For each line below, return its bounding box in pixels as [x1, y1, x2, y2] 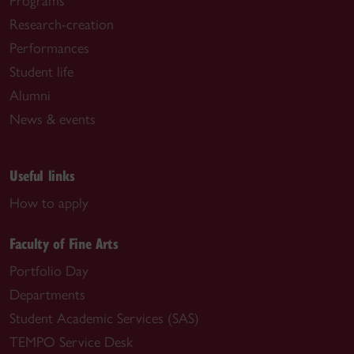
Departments [9, 285, 85, 303]
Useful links [9, 164, 75, 185]
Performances [9, 39, 89, 57]
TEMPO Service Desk [9, 333, 133, 351]
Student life [9, 62, 73, 81]
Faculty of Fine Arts [9, 232, 119, 253]
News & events [9, 110, 96, 128]
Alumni [9, 86, 51, 104]
